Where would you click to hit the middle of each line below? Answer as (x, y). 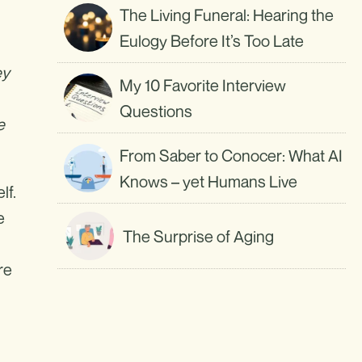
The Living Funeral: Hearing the (227, 15)
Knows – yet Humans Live (209, 182)
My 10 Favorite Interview (203, 86)
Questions (156, 112)
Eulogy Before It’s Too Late (212, 41)
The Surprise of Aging (198, 237)
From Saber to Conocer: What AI (232, 156)
